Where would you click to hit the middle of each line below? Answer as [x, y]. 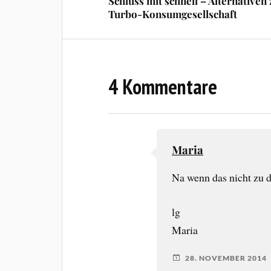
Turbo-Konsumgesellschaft [173, 14]
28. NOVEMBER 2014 [226, 258]
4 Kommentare [163, 87]
